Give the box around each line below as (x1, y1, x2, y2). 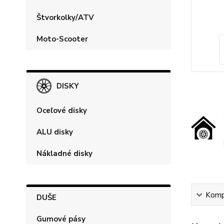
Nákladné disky (36, 148, 92, 158)
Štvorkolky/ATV (36, 12, 94, 22)
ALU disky (36, 127, 73, 137)
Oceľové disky (36, 105, 87, 115)
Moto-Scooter (36, 34, 88, 44)
